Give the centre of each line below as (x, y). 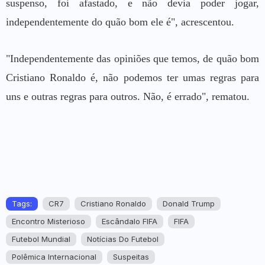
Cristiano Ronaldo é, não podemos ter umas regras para (132, 77)
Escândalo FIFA (130, 221)
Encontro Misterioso (49, 221)
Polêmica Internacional (54, 257)
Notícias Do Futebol (123, 239)
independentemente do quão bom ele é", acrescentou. (120, 22)
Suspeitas (131, 257)
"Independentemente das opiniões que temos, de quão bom (132, 59)
